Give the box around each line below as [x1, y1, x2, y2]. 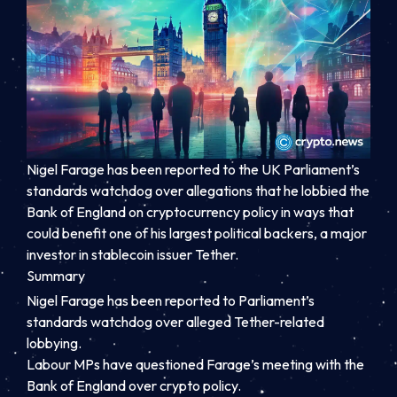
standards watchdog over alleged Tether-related [27, 313, 324, 331]
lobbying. [27, 334, 82, 353]
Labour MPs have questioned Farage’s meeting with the [27, 355, 364, 374]
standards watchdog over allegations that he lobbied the [27, 181, 370, 199]
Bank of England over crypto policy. [27, 377, 241, 395]
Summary [27, 266, 85, 284]
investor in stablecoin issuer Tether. [27, 245, 238, 263]
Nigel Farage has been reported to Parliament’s [27, 292, 315, 310]
